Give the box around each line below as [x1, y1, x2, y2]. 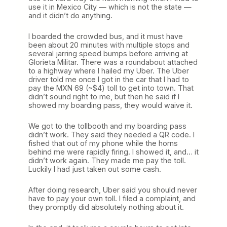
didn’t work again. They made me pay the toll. [28, 156, 186, 165]
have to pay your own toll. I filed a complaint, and [28, 194, 196, 203]
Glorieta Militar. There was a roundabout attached [28, 57, 198, 66]
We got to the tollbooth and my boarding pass [28, 121, 186, 130]
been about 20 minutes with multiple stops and [28, 40, 190, 49]
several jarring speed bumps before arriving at [28, 49, 188, 58]
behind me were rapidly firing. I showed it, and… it [28, 147, 199, 156]
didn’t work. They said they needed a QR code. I [28, 130, 195, 139]
